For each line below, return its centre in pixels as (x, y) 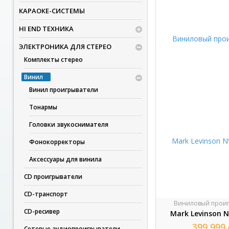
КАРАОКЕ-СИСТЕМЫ (52, 11)
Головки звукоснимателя (68, 124)
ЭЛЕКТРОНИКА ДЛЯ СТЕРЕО (65, 47)
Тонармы (43, 107)
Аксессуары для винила (65, 159)
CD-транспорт (46, 194)
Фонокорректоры (57, 142)
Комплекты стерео (53, 60)
